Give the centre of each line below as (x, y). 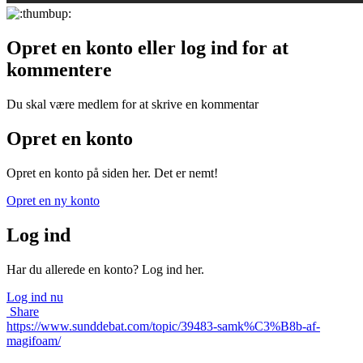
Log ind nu (35, 297)
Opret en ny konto (53, 201)
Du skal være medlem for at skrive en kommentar (132, 105)
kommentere (59, 70)
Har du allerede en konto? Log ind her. (105, 269)
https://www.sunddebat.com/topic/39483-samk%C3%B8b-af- (163, 326)
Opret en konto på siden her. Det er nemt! (112, 173)
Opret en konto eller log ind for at (147, 48)
